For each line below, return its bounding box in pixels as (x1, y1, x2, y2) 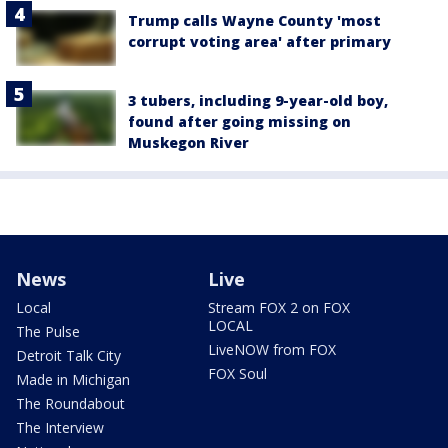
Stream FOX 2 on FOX (208, 298, 350, 318)
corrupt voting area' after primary (128, 31, 391, 51)
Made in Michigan (16, 370, 130, 390)
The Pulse (16, 322, 80, 342)
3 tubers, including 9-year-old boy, (128, 91, 388, 111)
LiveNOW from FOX (208, 340, 336, 360)
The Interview (16, 418, 104, 438)
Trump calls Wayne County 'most (128, 10, 381, 30)
